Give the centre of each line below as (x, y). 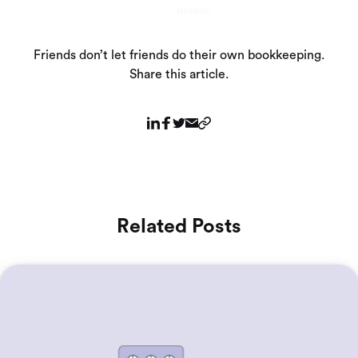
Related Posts (179, 227)
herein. (195, 11)
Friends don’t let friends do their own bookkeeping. (179, 55)
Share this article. (179, 74)
